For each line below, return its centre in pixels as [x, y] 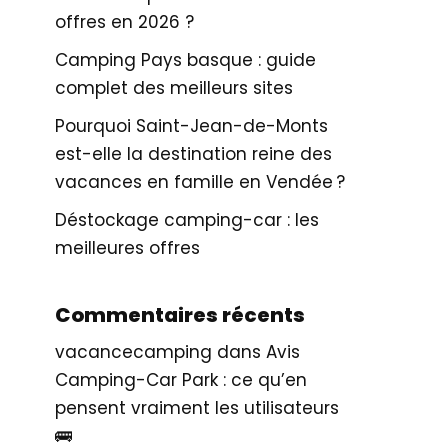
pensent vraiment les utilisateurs [197, 408]
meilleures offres [127, 248]
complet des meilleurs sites [174, 88]
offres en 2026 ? [124, 22]
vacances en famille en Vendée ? [200, 182]
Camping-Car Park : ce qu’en [181, 380]
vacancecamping [133, 352]
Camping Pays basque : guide [185, 60]
